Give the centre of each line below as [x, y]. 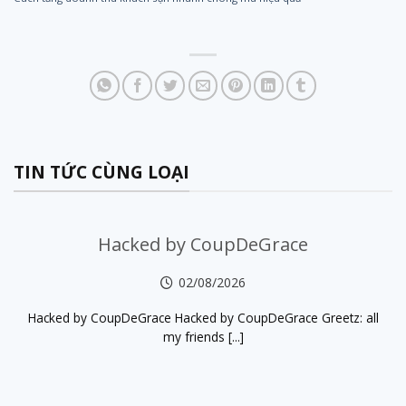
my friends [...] [203, 337]
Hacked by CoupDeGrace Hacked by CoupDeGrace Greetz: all [203, 318]
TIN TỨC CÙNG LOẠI [101, 172]
